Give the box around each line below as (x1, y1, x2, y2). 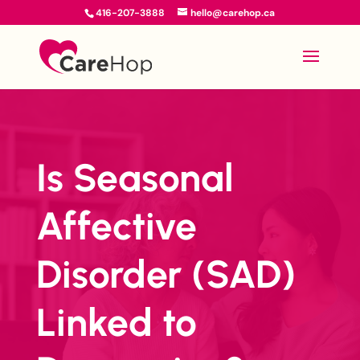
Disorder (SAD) (35, 251, 296, 297)
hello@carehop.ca (190, 6, 276, 19)
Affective (35, 202, 197, 249)
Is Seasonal (35, 154, 234, 201)
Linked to (35, 299, 197, 346)
